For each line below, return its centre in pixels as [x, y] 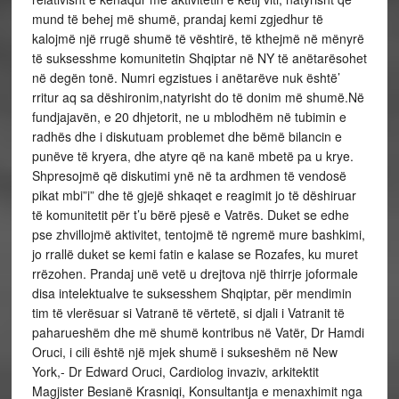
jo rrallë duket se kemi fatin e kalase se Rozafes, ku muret [195, 254]
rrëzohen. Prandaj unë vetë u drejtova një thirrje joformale [195, 273]
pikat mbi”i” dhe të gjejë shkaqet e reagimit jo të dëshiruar [194, 195]
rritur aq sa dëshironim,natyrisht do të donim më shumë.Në [198, 97]
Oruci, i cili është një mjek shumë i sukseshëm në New [184, 352]
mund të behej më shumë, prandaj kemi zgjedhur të [177, 19]
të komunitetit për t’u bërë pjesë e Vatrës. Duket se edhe [190, 215]
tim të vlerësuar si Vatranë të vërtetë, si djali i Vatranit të [188, 313]
